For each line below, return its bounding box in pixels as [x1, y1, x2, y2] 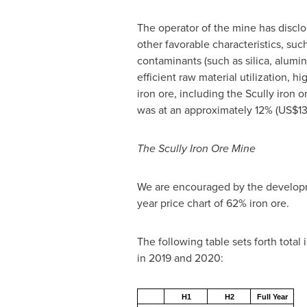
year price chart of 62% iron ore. [136, 195, 289, 211]
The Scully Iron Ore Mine [136, 140, 256, 156]
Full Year [257, 293, 288, 301]
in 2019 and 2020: [136, 250, 223, 266]
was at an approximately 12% [136, 102, 275, 118]
